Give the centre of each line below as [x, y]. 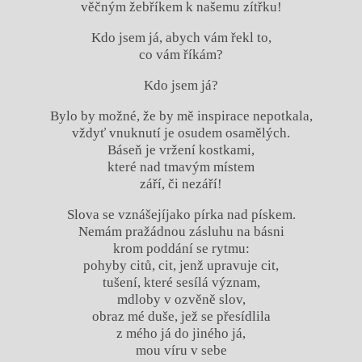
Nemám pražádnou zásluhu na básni [181, 231]
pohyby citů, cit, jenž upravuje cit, [181, 265]
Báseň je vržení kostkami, [181, 149]
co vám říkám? [181, 54]
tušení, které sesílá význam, [181, 282]
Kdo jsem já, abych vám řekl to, [181, 37]
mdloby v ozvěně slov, [181, 299]
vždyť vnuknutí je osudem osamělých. [181, 133]
